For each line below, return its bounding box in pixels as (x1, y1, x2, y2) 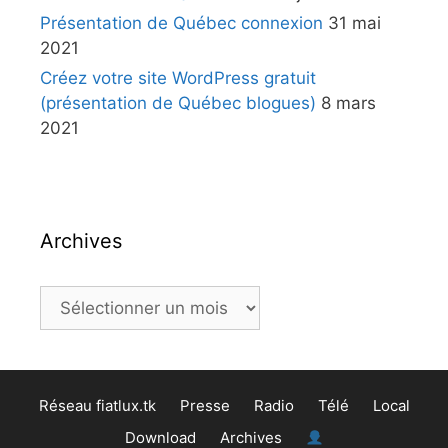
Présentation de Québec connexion (40, 13, 323, 33)
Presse (179, 396, 230, 415)
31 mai (328, 13, 381, 33)
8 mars (321, 93, 376, 113)
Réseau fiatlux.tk (38, 396, 156, 415)
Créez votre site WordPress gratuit (40, 68, 316, 88)
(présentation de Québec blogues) (40, 93, 316, 113)
